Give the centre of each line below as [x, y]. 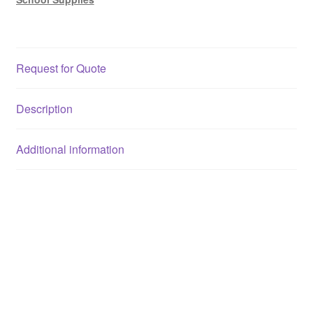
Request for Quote [61, 68]
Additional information [70, 149]
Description [44, 108]
